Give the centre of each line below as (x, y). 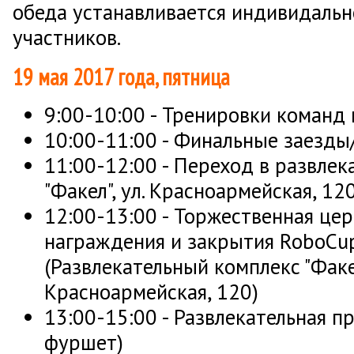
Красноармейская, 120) (151, 292)
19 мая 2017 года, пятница (121, 77)
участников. (67, 37)
